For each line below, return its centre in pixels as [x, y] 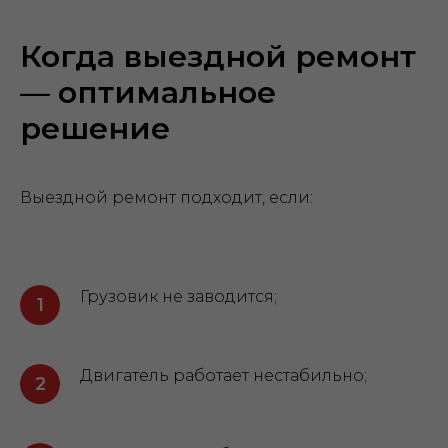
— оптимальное [148, 92]
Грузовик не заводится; [178, 296]
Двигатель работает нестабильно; [223, 375]
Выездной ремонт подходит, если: [166, 197]
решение [95, 128]
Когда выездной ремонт [218, 56]
